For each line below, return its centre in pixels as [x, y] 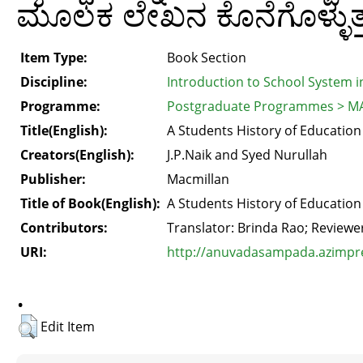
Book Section [207, 58]
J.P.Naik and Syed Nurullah [247, 155]
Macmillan [198, 179]
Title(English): [64, 130]
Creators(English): [77, 155]
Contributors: [64, 228]
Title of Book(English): [90, 203]
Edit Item [68, 327]
